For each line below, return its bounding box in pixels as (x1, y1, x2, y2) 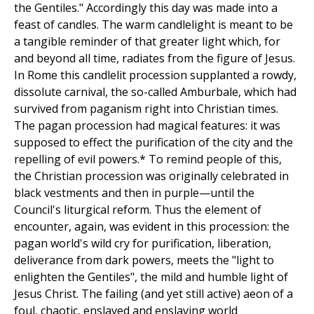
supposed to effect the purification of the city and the (14, 134, 293, 150)
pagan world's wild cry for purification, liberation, (14, 235, 271, 251)
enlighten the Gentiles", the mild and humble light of (14, 268, 288, 285)
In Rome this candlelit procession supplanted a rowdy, (14, 67, 296, 83)
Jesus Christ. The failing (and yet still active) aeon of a (14, 285, 293, 301)
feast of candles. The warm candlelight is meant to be (14, 16, 293, 32)
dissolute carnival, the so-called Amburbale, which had (14, 83, 296, 100)
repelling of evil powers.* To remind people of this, (14, 151, 282, 167)
